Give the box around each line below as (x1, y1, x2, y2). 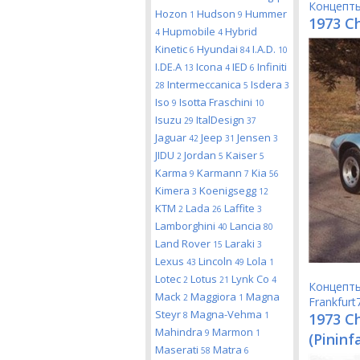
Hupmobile (162, 24, 218, 39)
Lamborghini (155, 219, 218, 233)
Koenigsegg (199, 183, 259, 198)
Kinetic (155, 42, 190, 56)
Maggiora (190, 289, 239, 304)
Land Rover (155, 236, 213, 251)
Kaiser (226, 148, 260, 162)
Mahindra (155, 325, 205, 339)
